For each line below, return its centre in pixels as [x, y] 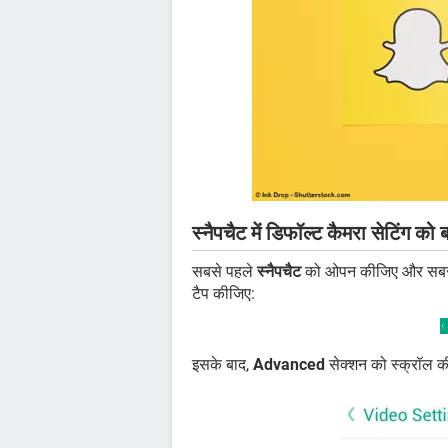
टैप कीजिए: [223, 293]
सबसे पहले [224, 271]
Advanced [289, 365]
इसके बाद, [222, 365]
